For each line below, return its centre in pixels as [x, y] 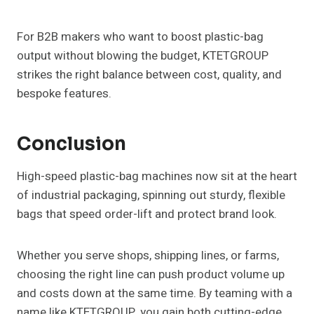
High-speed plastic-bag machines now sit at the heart [157, 177]
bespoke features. [64, 94]
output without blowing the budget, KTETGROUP [143, 56]
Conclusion [71, 144]
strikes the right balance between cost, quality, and [149, 75]
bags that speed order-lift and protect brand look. [147, 214]
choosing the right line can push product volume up [151, 275]
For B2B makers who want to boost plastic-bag [140, 37]
